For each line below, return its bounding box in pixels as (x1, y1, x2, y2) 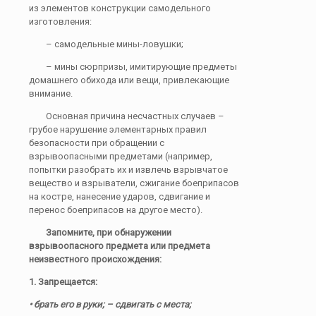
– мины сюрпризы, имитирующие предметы (29, 61, 237, 73)
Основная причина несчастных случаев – (29, 111, 224, 122)
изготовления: (29, 16, 92, 28)
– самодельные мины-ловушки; (29, 39, 183, 50)
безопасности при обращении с (29, 138, 164, 149)
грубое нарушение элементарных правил (29, 124, 207, 135)
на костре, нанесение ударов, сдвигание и (29, 191, 210, 202)
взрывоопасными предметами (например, (29, 151, 212, 162)
